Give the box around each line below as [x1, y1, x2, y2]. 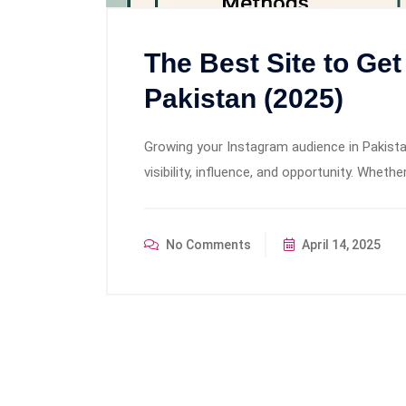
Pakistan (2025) [144, 83, 343, 114]
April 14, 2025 [299, 237, 381, 253]
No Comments [163, 237, 251, 253]
